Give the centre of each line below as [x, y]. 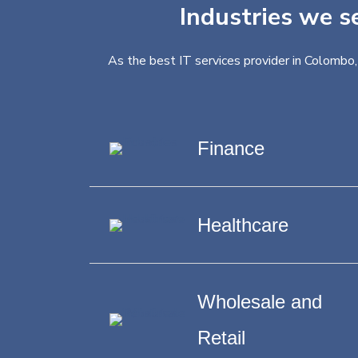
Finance [231, 148]
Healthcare [243, 225]
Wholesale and [260, 302]
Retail [221, 338]
